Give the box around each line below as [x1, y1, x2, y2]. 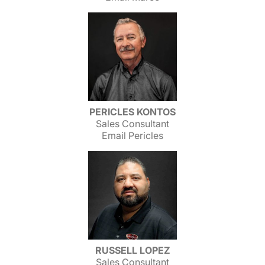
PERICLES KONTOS [89, 106, 176, 118]
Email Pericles [102, 130, 163, 141]
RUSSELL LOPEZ [95, 244, 170, 256]
